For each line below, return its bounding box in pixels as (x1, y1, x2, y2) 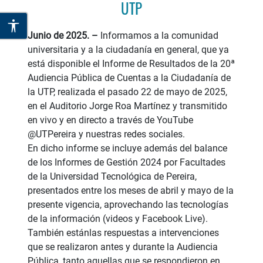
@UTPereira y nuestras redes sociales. (28, 128, 185, 140)
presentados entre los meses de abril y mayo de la (28, 184, 234, 196)
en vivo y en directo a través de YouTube (28, 114, 193, 126)
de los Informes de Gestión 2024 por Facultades (28, 156, 225, 168)
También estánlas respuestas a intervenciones (28, 227, 219, 238)
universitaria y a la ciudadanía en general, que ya (28, 43, 229, 55)
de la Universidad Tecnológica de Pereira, (28, 170, 197, 182)
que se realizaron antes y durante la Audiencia (28, 241, 218, 252)
